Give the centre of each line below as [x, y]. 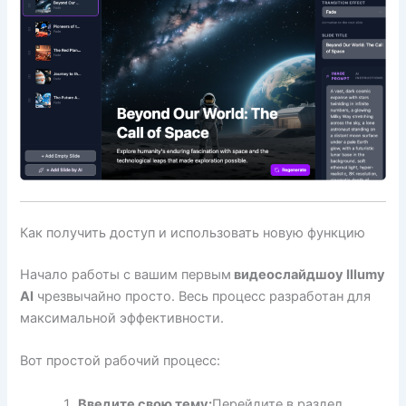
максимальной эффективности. [122, 318]
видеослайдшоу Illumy [309, 274]
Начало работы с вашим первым [126, 274]
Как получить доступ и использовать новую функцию [193, 232]
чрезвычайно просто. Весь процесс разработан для [203, 296]
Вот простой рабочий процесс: [121, 361]
